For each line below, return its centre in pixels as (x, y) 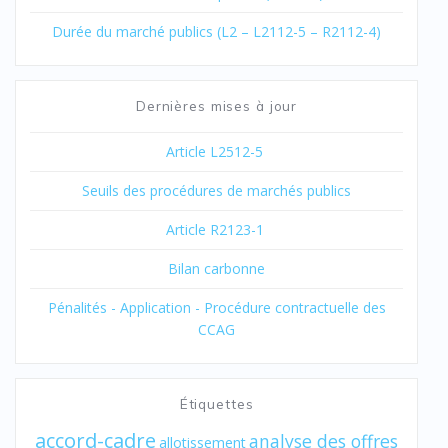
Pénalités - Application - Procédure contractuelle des (216, 308)
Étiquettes (216, 404)
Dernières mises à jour (216, 106)
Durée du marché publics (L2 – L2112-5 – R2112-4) (216, 32)
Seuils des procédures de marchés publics (216, 191)
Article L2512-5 (216, 152)
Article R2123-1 (216, 230)
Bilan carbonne (216, 269)
